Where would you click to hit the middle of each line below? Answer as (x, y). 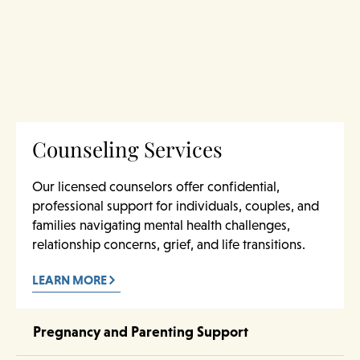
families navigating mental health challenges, (161, 225)
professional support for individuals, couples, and (176, 205)
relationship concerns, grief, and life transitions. (169, 244)
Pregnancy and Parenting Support (141, 331)
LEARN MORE (70, 280)
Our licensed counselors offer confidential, (156, 186)
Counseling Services (127, 149)
